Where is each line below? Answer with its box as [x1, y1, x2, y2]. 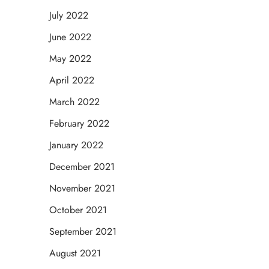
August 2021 [49, 246, 101, 261]
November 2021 [49, 181, 115, 196]
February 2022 [49, 116, 109, 131]
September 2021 [49, 225, 116, 239]
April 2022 [49, 73, 94, 88]
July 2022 [49, 8, 88, 23]
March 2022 [49, 95, 100, 109]
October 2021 [49, 203, 107, 217]
